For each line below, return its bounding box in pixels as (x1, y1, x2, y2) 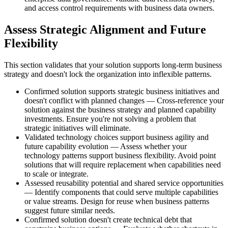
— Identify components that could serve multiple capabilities (24, 187, 218, 196)
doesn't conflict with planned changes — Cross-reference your (24, 96, 224, 105)
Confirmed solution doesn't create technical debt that (24, 215, 192, 224)
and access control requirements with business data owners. (24, 4, 214, 13)
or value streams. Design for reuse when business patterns (24, 196, 209, 206)
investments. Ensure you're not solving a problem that (24, 114, 196, 123)
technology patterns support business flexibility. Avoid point (24, 151, 216, 160)
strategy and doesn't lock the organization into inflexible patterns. (4, 69, 212, 78)
